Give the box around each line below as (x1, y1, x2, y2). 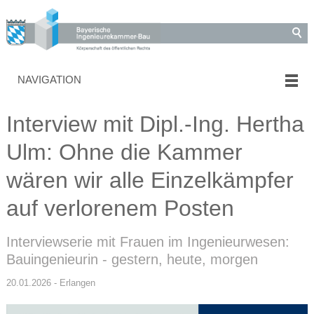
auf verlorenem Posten (6, 196, 234, 221)
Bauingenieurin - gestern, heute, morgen (6, 252, 258, 268)
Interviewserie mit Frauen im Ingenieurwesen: (6, 234, 289, 250)
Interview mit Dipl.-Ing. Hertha (6, 111, 304, 137)
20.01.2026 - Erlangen (6, 278, 95, 289)
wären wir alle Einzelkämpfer (6, 168, 294, 193)
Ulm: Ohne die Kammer (6, 139, 243, 165)
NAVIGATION (17, 74, 81, 86)
